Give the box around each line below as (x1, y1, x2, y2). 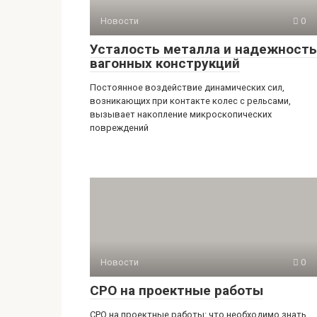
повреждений (90, 122, 149, 133)
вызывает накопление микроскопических (90, 109, 272, 120)
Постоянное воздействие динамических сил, (90, 82, 284, 93)
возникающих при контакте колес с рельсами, (90, 96, 291, 106)
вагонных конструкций (90, 55, 240, 71)
